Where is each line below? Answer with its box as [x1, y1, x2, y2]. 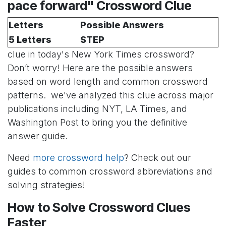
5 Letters [9, 34, 51, 45]
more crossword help [33, 152, 124, 163]
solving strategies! [8, 179, 85, 190]
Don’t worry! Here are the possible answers [8, 62, 193, 73]
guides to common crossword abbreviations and [8, 165, 212, 177]
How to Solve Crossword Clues [8, 199, 191, 215]
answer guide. [8, 130, 68, 141]
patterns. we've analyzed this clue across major [8, 89, 213, 100]
